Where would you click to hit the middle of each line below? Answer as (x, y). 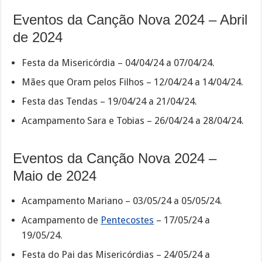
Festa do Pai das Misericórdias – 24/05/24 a (116, 255)
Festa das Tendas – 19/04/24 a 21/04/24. (110, 101)
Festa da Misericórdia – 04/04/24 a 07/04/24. (118, 63)
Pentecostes (127, 220)
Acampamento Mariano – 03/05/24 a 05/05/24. (122, 201)
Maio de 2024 (55, 175)
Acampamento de (61, 220)
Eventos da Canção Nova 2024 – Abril (130, 20)
